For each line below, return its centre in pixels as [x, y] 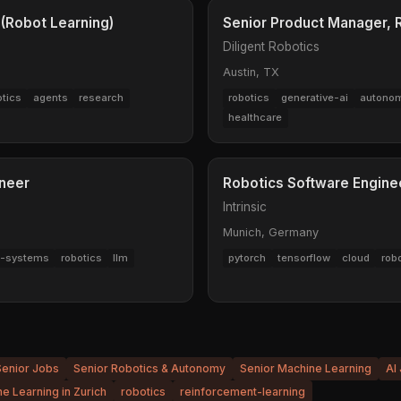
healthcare [256, 118]
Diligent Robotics [271, 47]
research [102, 98]
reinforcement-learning [243, 391]
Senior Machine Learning [306, 369]
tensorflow [304, 258]
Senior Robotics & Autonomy [149, 369]
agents [50, 98]
